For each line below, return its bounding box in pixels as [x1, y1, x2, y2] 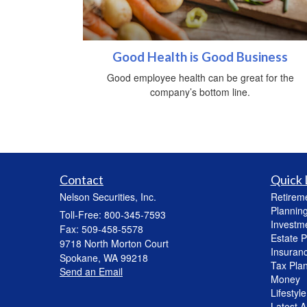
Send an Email [60, 264, 123, 278]
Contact [60, 171, 103, 187]
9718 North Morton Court [60, 236, 169, 250]
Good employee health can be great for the [106, 70, 294, 84]
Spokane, [60, 250, 101, 265]
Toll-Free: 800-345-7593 [60, 207, 166, 221]
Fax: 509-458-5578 [60, 221, 143, 236]
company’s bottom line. [150, 84, 250, 99]
